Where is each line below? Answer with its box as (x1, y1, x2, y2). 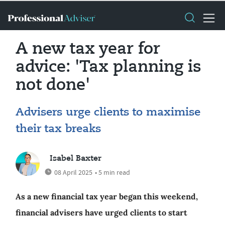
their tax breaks (16, 124, 101, 135)
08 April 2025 (54, 168, 92, 177)
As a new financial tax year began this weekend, (16, 191, 198, 201)
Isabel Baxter (50, 155, 101, 163)
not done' (16, 77, 90, 93)
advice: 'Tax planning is (16, 59, 201, 75)
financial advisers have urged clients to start (16, 207, 187, 217)
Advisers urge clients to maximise (16, 107, 200, 118)
